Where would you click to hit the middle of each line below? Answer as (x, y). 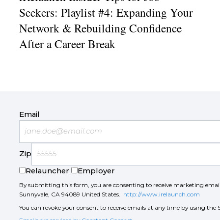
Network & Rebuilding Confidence (100, 28)
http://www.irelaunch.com (161, 194)
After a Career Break (67, 43)
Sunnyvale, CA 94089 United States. (71, 194)
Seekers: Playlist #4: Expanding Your (106, 12)
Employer (96, 171)
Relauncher (47, 171)
